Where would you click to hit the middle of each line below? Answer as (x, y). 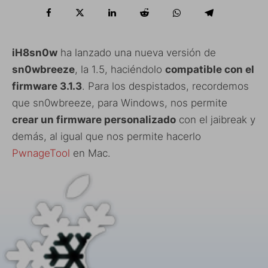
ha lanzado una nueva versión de (137, 52)
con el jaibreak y (216, 119)
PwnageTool (41, 153)
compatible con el (210, 69)
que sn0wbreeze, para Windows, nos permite (120, 103)
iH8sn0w (35, 52)
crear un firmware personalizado (94, 119)
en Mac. (90, 153)
